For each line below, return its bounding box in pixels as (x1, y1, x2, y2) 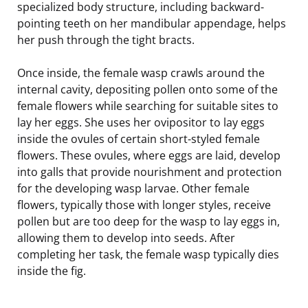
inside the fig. (17, 263, 86, 278)
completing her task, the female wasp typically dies (17, 246, 279, 262)
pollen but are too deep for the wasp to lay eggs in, (17, 213, 280, 229)
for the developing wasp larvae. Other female (17, 180, 250, 196)
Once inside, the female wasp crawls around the (17, 65, 265, 80)
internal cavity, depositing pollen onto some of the (17, 81, 278, 97)
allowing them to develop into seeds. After (17, 230, 235, 245)
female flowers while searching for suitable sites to (17, 98, 278, 113)
